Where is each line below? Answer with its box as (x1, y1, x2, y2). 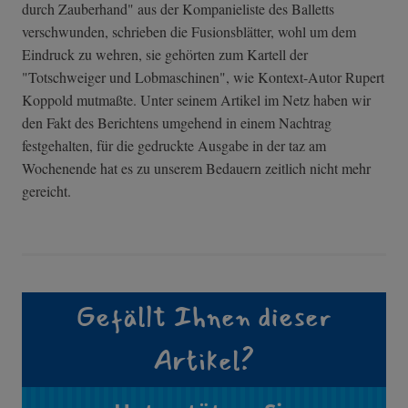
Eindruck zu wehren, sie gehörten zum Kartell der (22, 45, 308, 65)
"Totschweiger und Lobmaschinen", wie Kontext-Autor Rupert (22, 67, 384, 87)
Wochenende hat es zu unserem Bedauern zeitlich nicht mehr (22, 158, 371, 178)
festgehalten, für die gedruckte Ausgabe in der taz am (22, 136, 326, 156)
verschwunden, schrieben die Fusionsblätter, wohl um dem (22, 22, 356, 42)
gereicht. (22, 181, 71, 201)
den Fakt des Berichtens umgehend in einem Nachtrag (22, 113, 331, 133)
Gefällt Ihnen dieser (76, 296, 331, 340)
